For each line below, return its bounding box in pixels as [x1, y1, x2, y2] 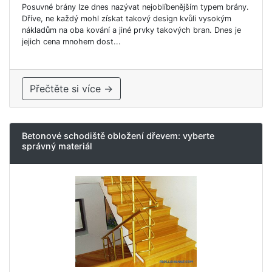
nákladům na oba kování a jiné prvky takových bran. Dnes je [22, 25, 241, 35]
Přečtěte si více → [30, 82, 113, 95]
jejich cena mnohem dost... [22, 36, 121, 46]
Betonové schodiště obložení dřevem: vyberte [22, 130, 214, 141]
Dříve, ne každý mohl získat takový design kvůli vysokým [22, 13, 231, 23]
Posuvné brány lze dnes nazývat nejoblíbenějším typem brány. [22, 2, 249, 12]
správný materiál [22, 140, 92, 151]
